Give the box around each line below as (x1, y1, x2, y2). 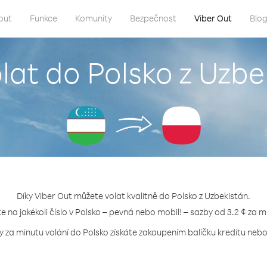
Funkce (30, 13, 57, 24)
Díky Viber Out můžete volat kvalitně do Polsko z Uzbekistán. (17, 190, 250, 201)
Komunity (75, 13, 112, 24)
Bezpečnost (130, 13, 176, 24)
